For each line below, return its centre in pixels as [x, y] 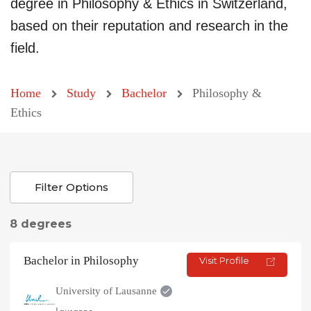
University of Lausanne [106, 291]
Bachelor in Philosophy [81, 261]
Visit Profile [225, 260]
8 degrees [41, 224]
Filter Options [72, 187]
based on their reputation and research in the [149, 26]
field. [25, 48]
